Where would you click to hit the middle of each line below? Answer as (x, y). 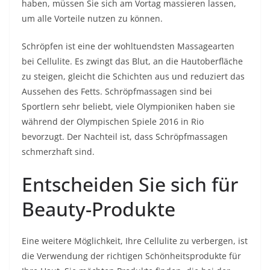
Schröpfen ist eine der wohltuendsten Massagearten (128, 46)
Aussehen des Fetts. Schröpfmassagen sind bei (117, 91)
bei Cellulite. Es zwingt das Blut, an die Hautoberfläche (132, 61)
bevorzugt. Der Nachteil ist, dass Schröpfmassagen (125, 137)
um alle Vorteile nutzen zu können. (92, 18)
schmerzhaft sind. (58, 152)
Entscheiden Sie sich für (130, 184)
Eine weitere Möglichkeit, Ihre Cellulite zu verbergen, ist (135, 241)
